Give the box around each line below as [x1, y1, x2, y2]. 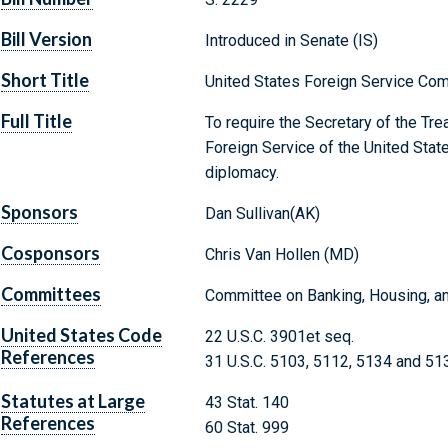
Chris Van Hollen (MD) [204, 245, 359, 265]
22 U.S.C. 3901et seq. [204, 327, 354, 347]
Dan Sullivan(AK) [204, 204, 320, 224]
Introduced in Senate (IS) [204, 31, 378, 51]
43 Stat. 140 [204, 393, 289, 413]
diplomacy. [204, 163, 279, 183]
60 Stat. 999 [204, 418, 289, 438]
